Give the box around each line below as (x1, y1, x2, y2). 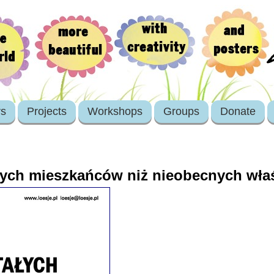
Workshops (87, 105, 143, 117)
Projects (27, 105, 67, 117)
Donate (220, 105, 256, 117)
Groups (163, 105, 200, 117)
